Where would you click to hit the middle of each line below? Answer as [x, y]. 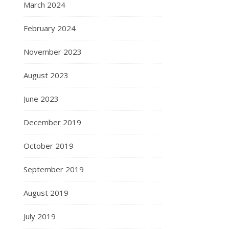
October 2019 [49, 146]
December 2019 [52, 122]
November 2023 [53, 52]
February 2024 [50, 28]
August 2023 [46, 75]
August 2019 [46, 193]
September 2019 [54, 169]
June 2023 [41, 99]
